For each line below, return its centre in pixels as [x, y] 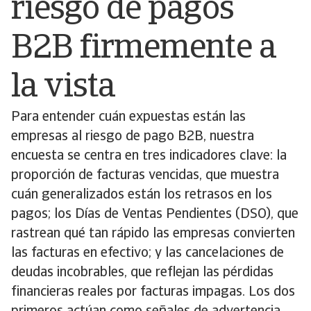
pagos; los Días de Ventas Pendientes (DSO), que [155, 215]
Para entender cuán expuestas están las [128, 117]
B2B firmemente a [143, 49]
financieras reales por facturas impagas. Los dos [153, 292]
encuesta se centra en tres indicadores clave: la [149, 156]
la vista [67, 88]
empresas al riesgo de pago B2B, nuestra [133, 137]
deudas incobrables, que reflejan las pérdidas [142, 273]
